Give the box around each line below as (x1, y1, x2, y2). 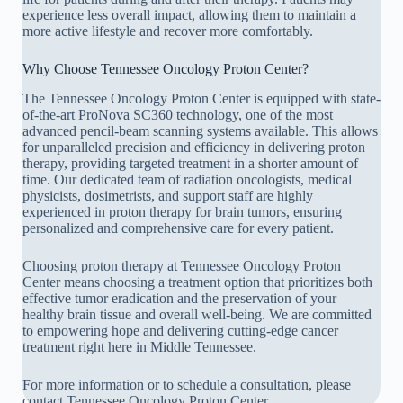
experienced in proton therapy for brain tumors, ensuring (22, 203, 342, 219)
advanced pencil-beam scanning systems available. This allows (22, 122, 378, 139)
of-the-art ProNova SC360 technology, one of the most (22, 106, 333, 122)
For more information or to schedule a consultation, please (22, 376, 351, 392)
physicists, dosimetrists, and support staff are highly (22, 187, 313, 203)
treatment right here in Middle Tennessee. (22, 338, 256, 354)
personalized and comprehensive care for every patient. (22, 219, 334, 236)
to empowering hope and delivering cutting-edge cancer (22, 322, 338, 338)
